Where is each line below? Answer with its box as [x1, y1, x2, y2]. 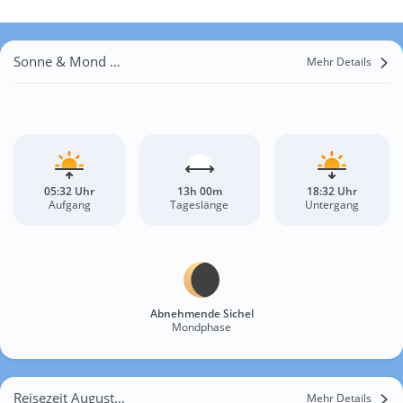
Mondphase [172, 319, 231, 336]
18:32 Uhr [306, 184, 357, 200]
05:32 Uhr [44, 184, 95, 200]
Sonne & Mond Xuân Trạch [110, 52, 121, 71]
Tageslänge [170, 197, 229, 213]
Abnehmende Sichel [149, 306, 254, 322]
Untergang [304, 197, 359, 213]
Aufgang [48, 197, 91, 213]
